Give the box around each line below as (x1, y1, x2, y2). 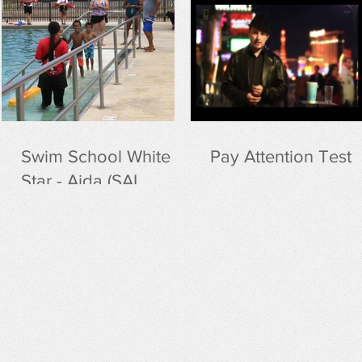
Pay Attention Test (210, 147, 351, 166)
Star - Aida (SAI (21, 171, 137, 190)
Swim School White (21, 147, 170, 166)
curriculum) (21, 196, 106, 214)
